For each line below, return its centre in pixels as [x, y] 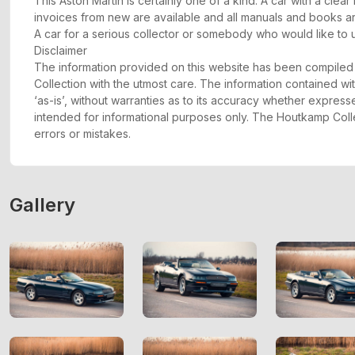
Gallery [42, 205]
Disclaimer [61, 51]
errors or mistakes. [82, 134]
